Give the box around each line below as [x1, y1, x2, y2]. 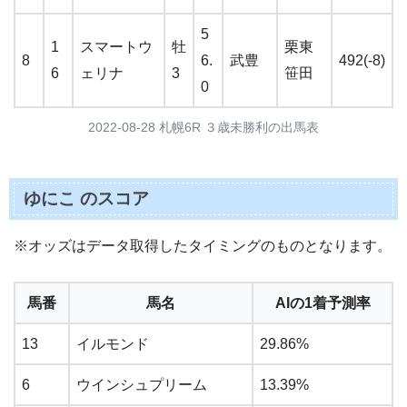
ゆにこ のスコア [23, 188, 149, 208]
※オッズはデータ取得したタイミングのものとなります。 [14, 237, 392, 253]
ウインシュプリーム [76, 376, 207, 392]
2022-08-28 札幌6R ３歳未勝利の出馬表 [88, 120, 319, 135]
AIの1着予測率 [274, 294, 371, 311]
